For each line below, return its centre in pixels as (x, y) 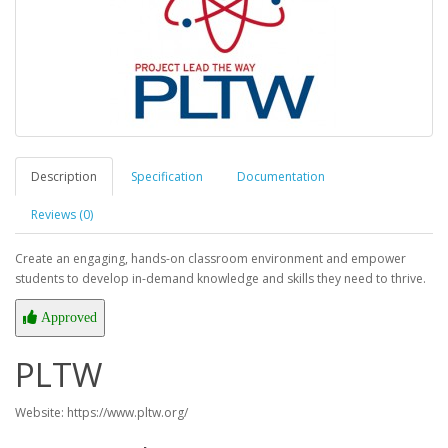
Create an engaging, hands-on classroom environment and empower (210, 258)
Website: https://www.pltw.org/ (101, 412)
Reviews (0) (62, 214)
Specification (167, 176)
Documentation (281, 176)
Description (64, 176)
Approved (67, 317)
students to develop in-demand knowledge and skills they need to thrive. (223, 278)
